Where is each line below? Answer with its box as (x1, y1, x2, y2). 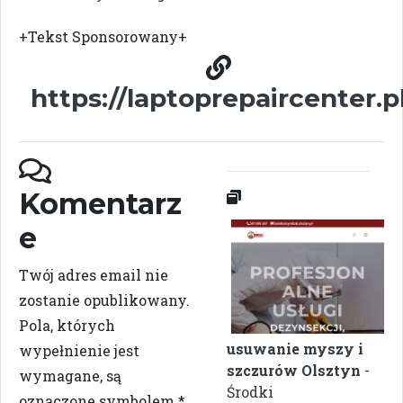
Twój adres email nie (19, 264, 168, 284)
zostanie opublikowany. (19, 290, 190, 309)
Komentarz (19, 185, 182, 221)
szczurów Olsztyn (227, 361, 361, 380)
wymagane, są (19, 365, 121, 385)
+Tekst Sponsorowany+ (19, 26, 187, 46)
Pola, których (19, 315, 115, 335)
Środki (227, 382, 273, 401)
